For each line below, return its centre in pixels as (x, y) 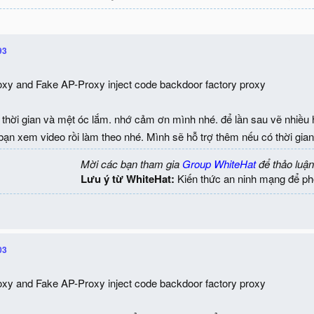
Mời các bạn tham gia (131, 163)
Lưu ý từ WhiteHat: (128, 178)
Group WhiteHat (219, 163)
